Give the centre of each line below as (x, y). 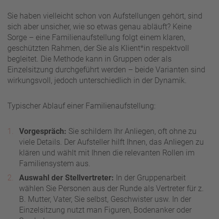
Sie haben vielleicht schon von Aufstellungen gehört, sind (105, 16)
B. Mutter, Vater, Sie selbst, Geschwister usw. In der (105, 199)
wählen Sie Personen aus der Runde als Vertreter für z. (111, 189)
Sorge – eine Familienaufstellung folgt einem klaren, (96, 38)
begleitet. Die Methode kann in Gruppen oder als (89, 59)
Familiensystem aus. (55, 164)
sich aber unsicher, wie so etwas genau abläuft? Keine (99, 27)
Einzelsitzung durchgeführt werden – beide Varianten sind (106, 70)
